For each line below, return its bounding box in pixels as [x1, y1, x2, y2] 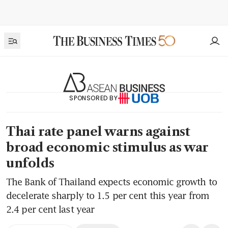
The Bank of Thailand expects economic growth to [6, 176, 217, 188]
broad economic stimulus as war [6, 140, 209, 155]
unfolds [6, 156, 54, 171]
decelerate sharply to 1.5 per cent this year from [6, 190, 209, 202]
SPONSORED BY [69, 93, 118, 102]
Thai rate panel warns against [6, 124, 190, 139]
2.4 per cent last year [6, 204, 95, 215]
